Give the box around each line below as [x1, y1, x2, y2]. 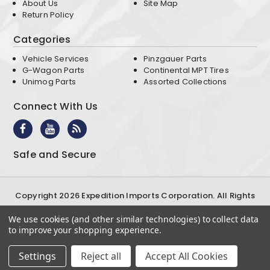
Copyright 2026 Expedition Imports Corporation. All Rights [14, 189, 256, 201]
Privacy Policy [148, 221, 206, 233]
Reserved [116, 203, 154, 215]
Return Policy [22, 8, 74, 20]
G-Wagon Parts [22, 64, 85, 76]
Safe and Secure [13, 147, 96, 162]
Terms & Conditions [64, 221, 149, 233]
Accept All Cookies [145, 250, 228, 263]
